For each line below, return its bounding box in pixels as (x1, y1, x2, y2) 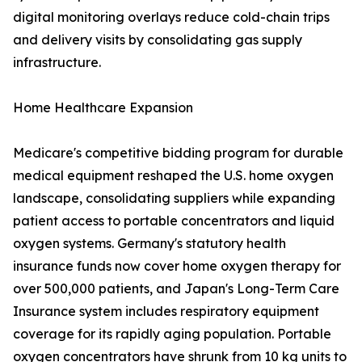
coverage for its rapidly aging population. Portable (13, 326, 331, 343)
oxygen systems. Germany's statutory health (13, 235, 286, 252)
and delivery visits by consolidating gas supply (13, 32, 302, 48)
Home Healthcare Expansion (13, 99, 193, 116)
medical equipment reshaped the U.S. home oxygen (13, 167, 334, 184)
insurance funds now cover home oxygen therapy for (13, 258, 341, 275)
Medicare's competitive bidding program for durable (13, 145, 343, 162)
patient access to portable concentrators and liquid (13, 213, 335, 229)
